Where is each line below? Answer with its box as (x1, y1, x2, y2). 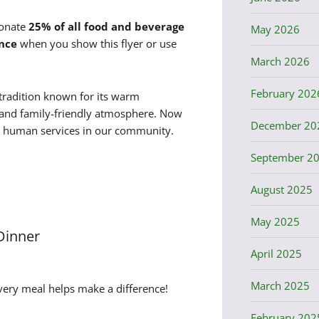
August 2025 (250, 182, 313, 197)
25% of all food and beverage (28, 19, 184, 34)
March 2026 (250, 53, 310, 68)
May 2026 (250, 21, 300, 36)
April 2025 (250, 246, 302, 261)
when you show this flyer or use (17, 36, 177, 51)
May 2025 (250, 214, 300, 229)
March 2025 (250, 278, 310, 293)
